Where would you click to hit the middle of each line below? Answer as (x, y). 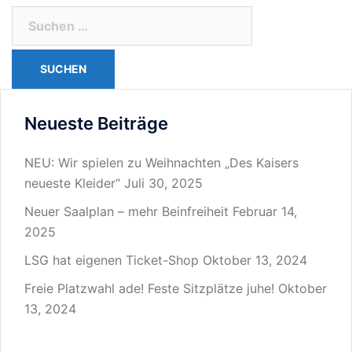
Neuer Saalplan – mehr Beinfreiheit (126, 211)
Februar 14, (265, 211)
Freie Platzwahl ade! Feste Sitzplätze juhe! (149, 288)
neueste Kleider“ (72, 183)
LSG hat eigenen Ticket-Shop (112, 260)
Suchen (34, 16)
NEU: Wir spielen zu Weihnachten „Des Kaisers (161, 163)
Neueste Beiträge (96, 123)
